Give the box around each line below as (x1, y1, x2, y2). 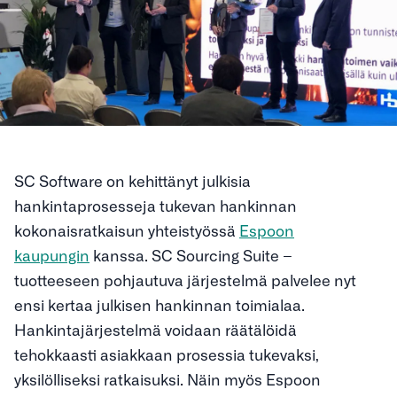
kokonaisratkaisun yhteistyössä (14, 220, 239, 239)
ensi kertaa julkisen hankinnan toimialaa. (14, 294, 305, 314)
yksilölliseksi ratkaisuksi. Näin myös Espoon (14, 369, 321, 388)
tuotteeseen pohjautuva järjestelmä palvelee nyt (14, 269, 356, 289)
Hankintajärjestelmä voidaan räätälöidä (14, 319, 297, 339)
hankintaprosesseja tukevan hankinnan (14, 195, 297, 214)
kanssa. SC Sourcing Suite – (90, 245, 292, 264)
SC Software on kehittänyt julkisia (14, 170, 251, 190)
